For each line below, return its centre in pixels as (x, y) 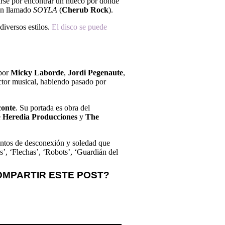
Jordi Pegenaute (95, 73)
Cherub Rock (85, 10)
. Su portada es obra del (53, 108)
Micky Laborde (37, 73)
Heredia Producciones (40, 117)
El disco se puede (79, 27)
